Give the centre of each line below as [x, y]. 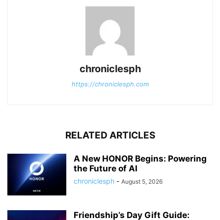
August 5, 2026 [142, 181]
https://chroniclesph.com [110, 84]
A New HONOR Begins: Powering [140, 158]
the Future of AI [106, 168]
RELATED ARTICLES [110, 135]
